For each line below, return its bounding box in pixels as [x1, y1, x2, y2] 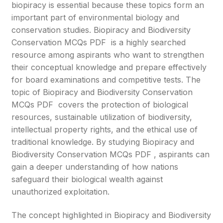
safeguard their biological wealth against [11, 174, 163, 184]
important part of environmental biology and [11, 12, 180, 22]
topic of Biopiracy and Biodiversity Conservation [11, 87, 193, 97]
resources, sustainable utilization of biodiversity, [11, 112, 193, 122]
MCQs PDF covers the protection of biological [11, 100, 189, 110]
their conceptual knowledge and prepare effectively [11, 62, 207, 72]
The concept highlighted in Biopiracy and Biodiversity [11, 210, 212, 220]
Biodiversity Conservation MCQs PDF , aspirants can [11, 149, 210, 159]
